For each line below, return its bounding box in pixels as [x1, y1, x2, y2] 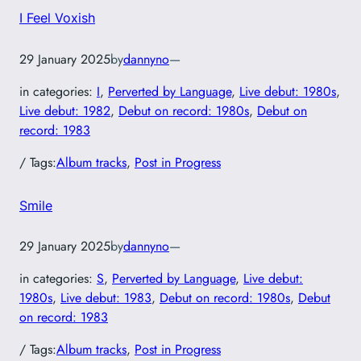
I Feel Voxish [19, 10, 95, 27]
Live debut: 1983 [60, 288, 151, 307]
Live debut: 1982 [19, 101, 110, 120]
